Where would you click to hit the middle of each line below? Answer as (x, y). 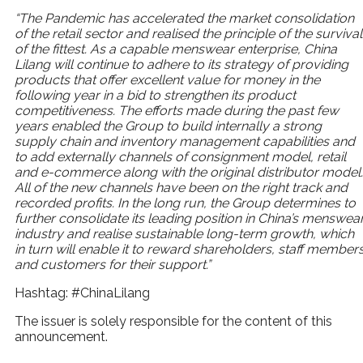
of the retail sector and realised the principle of (152, 34)
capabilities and (309, 141)
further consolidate (71, 218)
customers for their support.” (126, 265)
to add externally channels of (101, 157)
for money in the (271, 80)
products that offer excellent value (117, 80)
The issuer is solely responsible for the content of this (173, 321)
